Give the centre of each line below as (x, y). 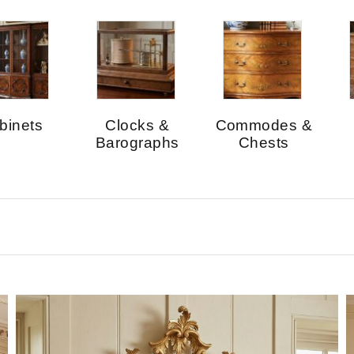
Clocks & (137, 126)
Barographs (137, 143)
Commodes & (264, 126)
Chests (264, 143)
